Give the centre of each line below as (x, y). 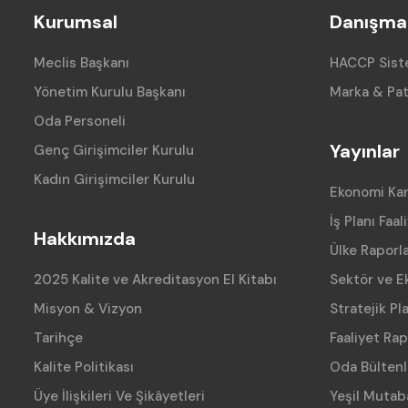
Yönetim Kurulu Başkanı (110, 92)
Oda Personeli (80, 122)
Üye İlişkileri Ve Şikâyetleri (119, 397)
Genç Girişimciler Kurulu (114, 151)
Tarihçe (58, 338)
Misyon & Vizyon (88, 309)
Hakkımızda (85, 239)
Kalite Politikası (84, 367)
